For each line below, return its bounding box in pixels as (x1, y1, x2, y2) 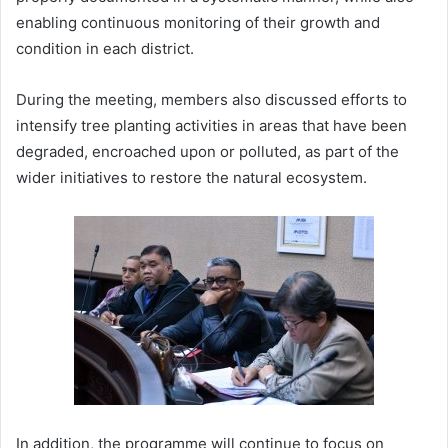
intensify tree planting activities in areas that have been (16, 115, 407, 135)
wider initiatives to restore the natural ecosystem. (16, 167, 367, 187)
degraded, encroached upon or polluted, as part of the (16, 141, 399, 161)
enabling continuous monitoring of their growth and (16, 12, 380, 32)
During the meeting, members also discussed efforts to (16, 89, 407, 109)
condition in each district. (16, 38, 194, 58)
